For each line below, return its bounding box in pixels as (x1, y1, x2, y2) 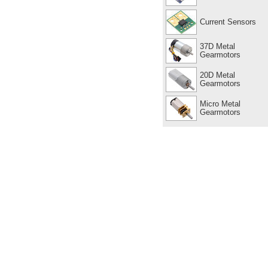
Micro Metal (199, 99, 240, 108)
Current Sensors (199, 17, 256, 26)
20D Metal (199, 70, 235, 80)
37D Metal (199, 41, 235, 51)
